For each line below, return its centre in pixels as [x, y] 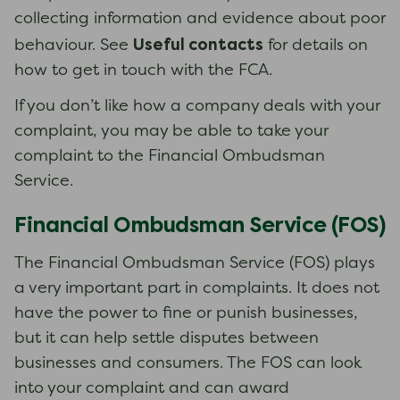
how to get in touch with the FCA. [143, 71]
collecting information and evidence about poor [200, 19]
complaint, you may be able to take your [171, 132]
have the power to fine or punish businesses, [186, 314]
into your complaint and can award [152, 389]
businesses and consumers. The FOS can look [188, 364]
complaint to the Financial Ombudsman [170, 157]
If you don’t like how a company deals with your [197, 107]
